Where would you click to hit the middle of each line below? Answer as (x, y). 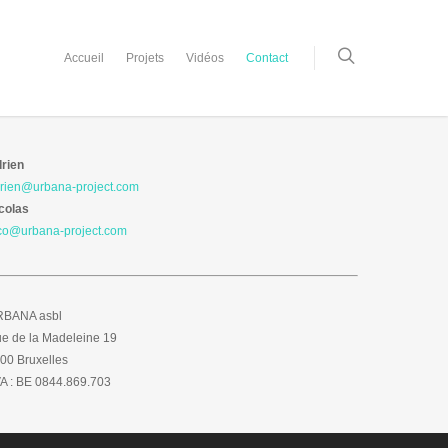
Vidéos (205, 58)
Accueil (84, 58)
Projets (145, 58)
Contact (267, 58)
